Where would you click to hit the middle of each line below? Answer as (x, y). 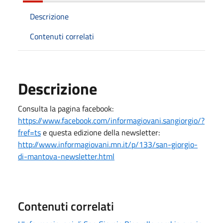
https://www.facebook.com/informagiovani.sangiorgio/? (111, 120)
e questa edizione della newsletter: (100, 132)
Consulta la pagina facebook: (66, 108)
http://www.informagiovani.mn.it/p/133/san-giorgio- (108, 144)
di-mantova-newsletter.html (66, 156)
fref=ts (29, 132)
